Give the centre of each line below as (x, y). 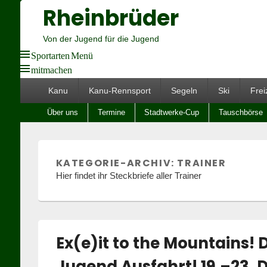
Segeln (184, 91)
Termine (111, 112)
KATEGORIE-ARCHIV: (117, 163)
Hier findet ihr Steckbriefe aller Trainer (128, 176)
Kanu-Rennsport (119, 91)
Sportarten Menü (62, 54)
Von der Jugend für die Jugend (101, 38)
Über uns (63, 112)
